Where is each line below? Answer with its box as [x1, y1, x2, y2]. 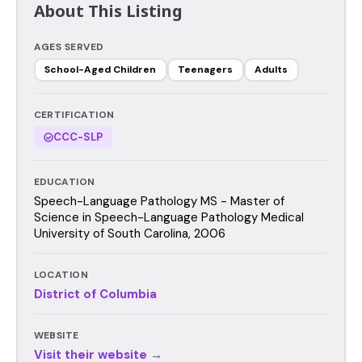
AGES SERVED [33, 40, 104, 53]
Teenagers [178, 63, 233, 76]
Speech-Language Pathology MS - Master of [33, 192, 284, 209]
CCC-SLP [53, 129, 103, 144]
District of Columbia [33, 285, 157, 302]
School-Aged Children [44, 63, 156, 76]
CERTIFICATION [33, 107, 115, 121]
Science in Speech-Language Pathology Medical [33, 208, 304, 225]
